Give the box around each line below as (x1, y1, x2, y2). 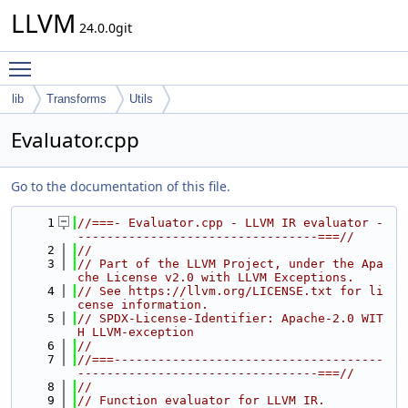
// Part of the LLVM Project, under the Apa (77, 257, 383, 270)
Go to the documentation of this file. (11, 178, 230, 195)
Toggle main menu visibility (40, 52, 209, 69)
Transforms (46, 92, 107, 106)
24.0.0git (76, 19, 132, 36)
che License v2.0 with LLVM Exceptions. (77, 270, 354, 284)
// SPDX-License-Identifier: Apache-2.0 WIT (77, 311, 383, 325)
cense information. (77, 298, 209, 311)
